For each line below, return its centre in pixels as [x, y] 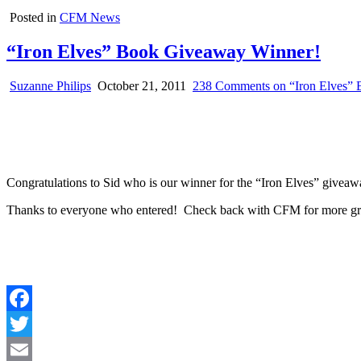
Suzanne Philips [50, 85]
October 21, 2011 [140, 85]
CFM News [90, 17]
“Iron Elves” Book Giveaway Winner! [164, 51]
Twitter [25, 349]
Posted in [35, 17]
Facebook [31, 323]
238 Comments [231, 85]
